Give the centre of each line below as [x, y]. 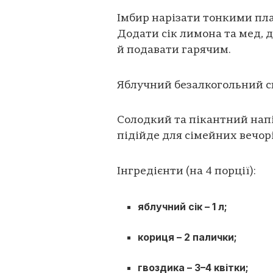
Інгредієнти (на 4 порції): [186, 171]
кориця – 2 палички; [188, 237]
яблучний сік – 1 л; [183, 207]
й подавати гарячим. [174, 51]
